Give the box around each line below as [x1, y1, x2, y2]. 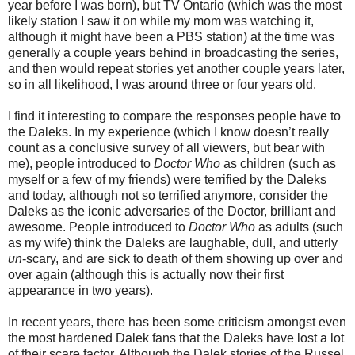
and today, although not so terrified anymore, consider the [8, 188, 328, 202]
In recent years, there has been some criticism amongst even [8, 315, 346, 329]
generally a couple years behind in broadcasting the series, [8, 45, 338, 59]
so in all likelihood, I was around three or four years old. [8, 77, 316, 91]
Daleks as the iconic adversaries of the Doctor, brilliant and [8, 204, 336, 218]
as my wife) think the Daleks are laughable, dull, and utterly [8, 235, 338, 250]
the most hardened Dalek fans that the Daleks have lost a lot [8, 330, 344, 345]
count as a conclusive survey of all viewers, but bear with [8, 140, 325, 155]
